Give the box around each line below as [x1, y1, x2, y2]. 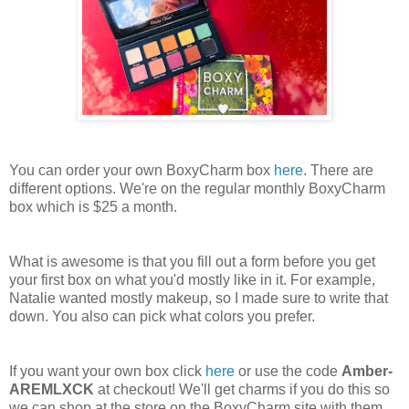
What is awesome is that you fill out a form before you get [9, 254, 375, 270]
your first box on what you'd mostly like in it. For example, [9, 272, 375, 288]
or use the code [235, 363, 341, 380]
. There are [303, 163, 373, 179]
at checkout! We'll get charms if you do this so [94, 382, 390, 398]
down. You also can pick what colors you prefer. [9, 309, 315, 325]
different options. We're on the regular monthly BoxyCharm [9, 181, 385, 197]
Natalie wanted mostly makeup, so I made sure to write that [9, 290, 388, 307]
